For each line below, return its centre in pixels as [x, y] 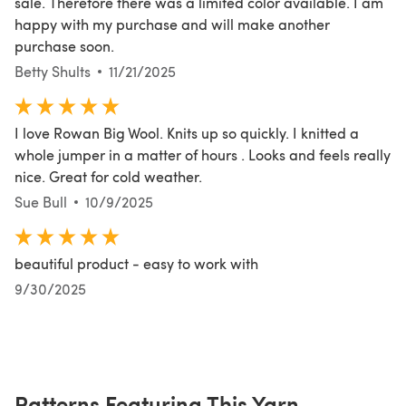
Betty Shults [53, 71]
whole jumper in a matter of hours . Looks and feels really [203, 154]
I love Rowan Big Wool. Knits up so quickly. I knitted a [187, 132]
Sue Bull [41, 201]
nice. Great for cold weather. [108, 176]
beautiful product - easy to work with [136, 263]
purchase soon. [64, 45]
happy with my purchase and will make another [172, 24]
